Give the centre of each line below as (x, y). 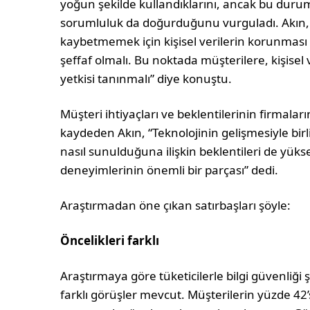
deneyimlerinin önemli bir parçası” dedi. (170, 170)
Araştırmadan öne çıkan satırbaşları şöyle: (176, 206)
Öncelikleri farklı (110, 241)
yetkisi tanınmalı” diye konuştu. (146, 79)
